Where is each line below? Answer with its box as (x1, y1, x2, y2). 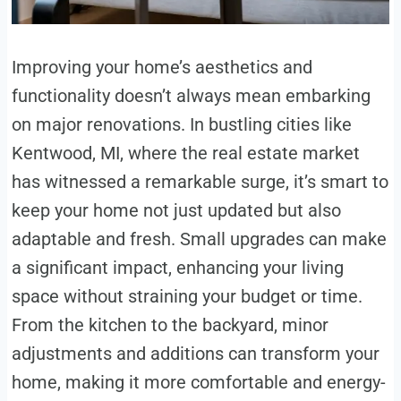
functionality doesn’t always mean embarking (11, 85, 371, 107)
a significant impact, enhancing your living (11, 257, 344, 279)
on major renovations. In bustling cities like (11, 114, 352, 136)
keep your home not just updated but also (11, 200, 341, 222)
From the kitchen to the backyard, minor (11, 314, 328, 337)
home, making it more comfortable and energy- (11, 371, 386, 394)
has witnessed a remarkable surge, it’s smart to (11, 171, 388, 193)
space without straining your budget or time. (11, 286, 363, 308)
